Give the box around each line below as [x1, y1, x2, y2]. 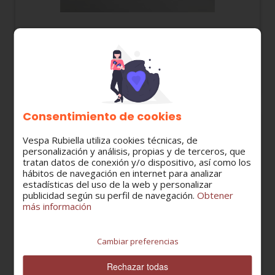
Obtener [197, 189, 234, 201]
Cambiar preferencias [96, 236, 179, 247]
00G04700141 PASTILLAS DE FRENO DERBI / [28, 31, 215, 44]
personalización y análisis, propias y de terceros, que [23, 145, 246, 157]
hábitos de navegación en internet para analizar [23, 167, 223, 179]
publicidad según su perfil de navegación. [23, 189, 198, 201]
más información [23, 200, 92, 212]
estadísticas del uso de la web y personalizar [23, 178, 213, 190]
